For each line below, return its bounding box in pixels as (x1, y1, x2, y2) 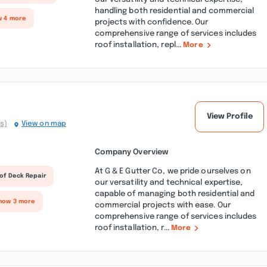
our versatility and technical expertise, (94, 178, 243, 187)
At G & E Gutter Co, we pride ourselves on (94, 166, 251, 175)
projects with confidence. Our (94, 17, 209, 26)
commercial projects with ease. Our (94, 200, 231, 209)
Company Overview (94, 147, 169, 156)
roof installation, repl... (94, 40, 184, 49)
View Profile (206, 112, 253, 121)
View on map (21, 120, 67, 128)
